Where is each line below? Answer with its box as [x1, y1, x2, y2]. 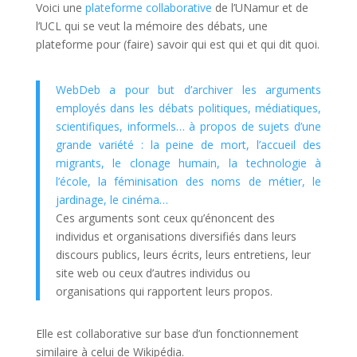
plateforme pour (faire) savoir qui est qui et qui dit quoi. [35, 37, 320, 53]
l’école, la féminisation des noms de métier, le [55, 174, 322, 190]
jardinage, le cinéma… [55, 192, 168, 208]
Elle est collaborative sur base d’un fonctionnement [35, 326, 299, 342]
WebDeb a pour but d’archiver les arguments [55, 82, 322, 98]
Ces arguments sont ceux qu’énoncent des [55, 210, 275, 226]
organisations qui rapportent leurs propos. [55, 284, 273, 300]
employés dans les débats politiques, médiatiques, [55, 100, 322, 116]
